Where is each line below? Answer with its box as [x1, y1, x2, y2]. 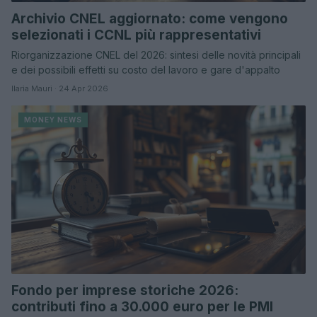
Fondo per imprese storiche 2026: [11, 282, 238, 299]
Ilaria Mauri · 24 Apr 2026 [11, 83, 108, 93]
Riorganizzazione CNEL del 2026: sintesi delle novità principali [11, 48, 301, 61]
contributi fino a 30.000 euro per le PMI [11, 298, 273, 315]
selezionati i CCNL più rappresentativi [11, 26, 261, 43]
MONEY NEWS [24, 115, 82, 124]
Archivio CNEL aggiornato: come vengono [11, 10, 288, 27]
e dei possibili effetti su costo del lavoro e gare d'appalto [11, 63, 280, 76]
